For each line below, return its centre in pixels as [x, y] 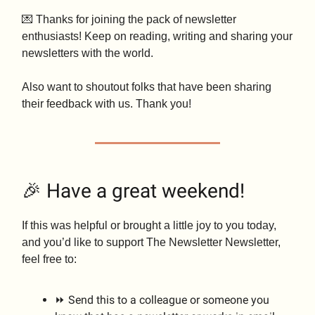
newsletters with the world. [88, 53]
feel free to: [49, 259]
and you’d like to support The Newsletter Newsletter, [151, 243]
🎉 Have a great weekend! [133, 191]
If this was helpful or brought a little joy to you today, [149, 226]
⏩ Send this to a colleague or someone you [162, 300]
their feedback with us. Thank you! [107, 104]
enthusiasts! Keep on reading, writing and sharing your [157, 37]
